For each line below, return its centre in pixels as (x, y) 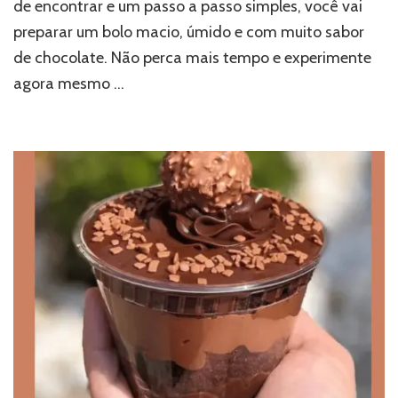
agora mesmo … (69, 83)
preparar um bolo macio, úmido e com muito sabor (189, 32)
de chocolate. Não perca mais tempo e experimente (192, 57)
